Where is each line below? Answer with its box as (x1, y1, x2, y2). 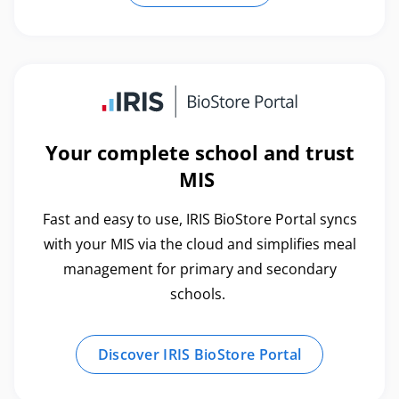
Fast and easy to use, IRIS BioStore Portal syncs (42, 208, 357, 229)
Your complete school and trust (45, 138, 354, 166)
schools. (170, 283, 229, 304)
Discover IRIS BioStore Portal (97, 344, 302, 364)
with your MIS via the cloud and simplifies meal (43, 233, 356, 254)
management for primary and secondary (62, 258, 337, 279)
